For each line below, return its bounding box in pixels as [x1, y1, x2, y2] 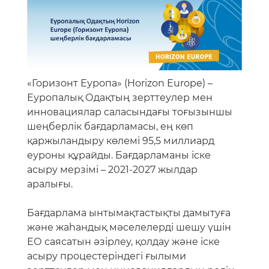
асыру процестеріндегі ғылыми [27, 250, 186, 262]
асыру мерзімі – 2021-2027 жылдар [27, 164, 198, 176]
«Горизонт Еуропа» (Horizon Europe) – [27, 77, 213, 89]
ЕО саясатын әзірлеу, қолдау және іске [27, 236, 220, 248]
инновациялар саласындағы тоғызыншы [27, 106, 232, 118]
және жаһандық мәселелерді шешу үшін [27, 222, 231, 234]
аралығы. [27, 178, 75, 190]
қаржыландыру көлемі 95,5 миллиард [27, 135, 214, 147]
